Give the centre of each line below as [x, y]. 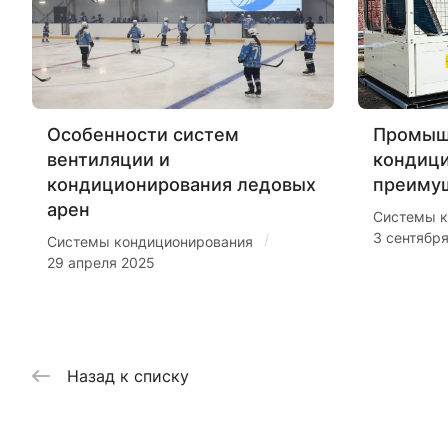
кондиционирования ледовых [181, 184]
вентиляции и [108, 159]
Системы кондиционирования [150, 241]
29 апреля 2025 [101, 262]
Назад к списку [128, 375]
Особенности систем [143, 134]
